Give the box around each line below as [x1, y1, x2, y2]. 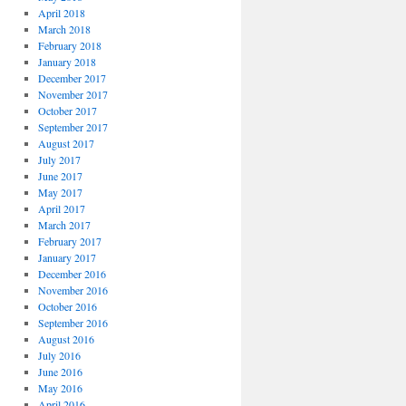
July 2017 [37, 152, 81, 167]
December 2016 [37, 266, 106, 281]
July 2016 [37, 348, 81, 362]
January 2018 [37, 54, 96, 69]
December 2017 [37, 71, 106, 85]
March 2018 [37, 22, 91, 36]
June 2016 [37, 364, 82, 379]
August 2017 [37, 136, 94, 150]
